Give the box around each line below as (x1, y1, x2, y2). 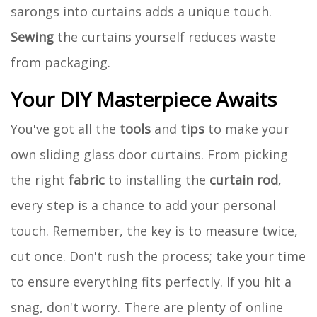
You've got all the (11, 120, 120, 137)
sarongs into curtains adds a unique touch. (11, 2, 272, 20)
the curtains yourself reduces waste (54, 28, 276, 45)
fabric (69, 171, 105, 188)
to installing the (105, 171, 209, 188)
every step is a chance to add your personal (11, 196, 276, 214)
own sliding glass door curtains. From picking (11, 145, 288, 163)
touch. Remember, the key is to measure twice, (11, 221, 298, 239)
